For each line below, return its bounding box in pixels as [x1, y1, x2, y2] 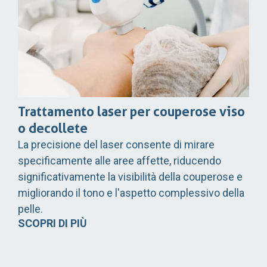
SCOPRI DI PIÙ [18, 216, 87, 229]
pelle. [18, 202, 43, 215]
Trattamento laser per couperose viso [18, 103, 245, 119]
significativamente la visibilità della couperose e [18, 170, 243, 183]
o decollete [18, 120, 88, 136]
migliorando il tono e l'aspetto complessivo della [18, 186, 244, 199]
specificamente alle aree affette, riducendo [18, 154, 221, 167]
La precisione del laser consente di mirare [18, 138, 215, 151]
